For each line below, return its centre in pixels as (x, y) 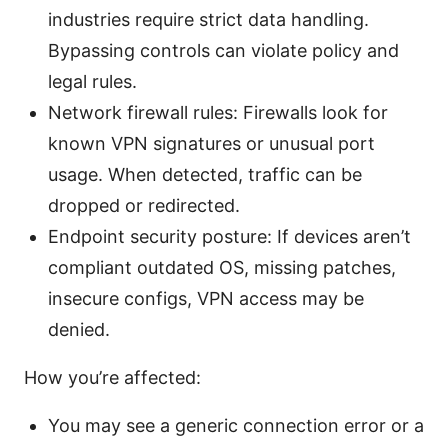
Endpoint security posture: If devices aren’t (229, 237)
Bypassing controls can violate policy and (223, 51)
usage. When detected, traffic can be (205, 175)
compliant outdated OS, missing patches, (222, 268)
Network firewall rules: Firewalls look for (218, 113)
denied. (79, 330)
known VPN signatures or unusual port (211, 144)
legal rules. (92, 82)
